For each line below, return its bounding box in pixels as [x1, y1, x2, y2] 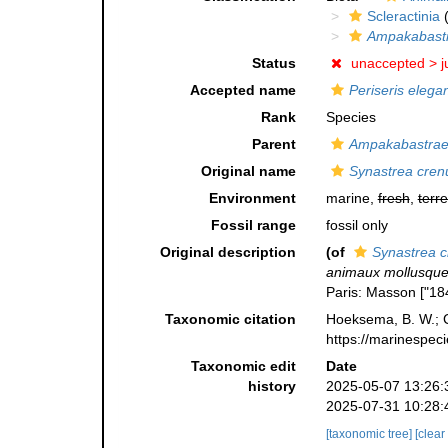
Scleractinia [366, 8, 440, 25]
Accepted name [189, 82, 296, 99]
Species [325, 109, 376, 126]
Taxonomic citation [164, 311, 296, 328]
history [247, 378, 296, 395]
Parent [251, 136, 296, 153]
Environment [208, 190, 296, 207]
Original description [159, 244, 296, 261]
